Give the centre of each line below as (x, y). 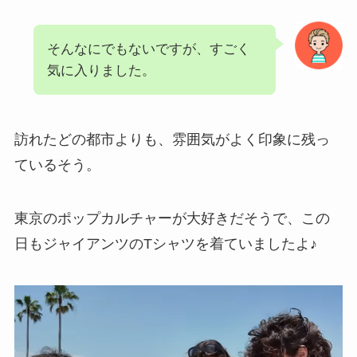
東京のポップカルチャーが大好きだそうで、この (172, 219)
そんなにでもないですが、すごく (148, 49)
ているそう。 (57, 165)
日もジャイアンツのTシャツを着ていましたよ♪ (165, 244)
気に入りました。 (101, 70)
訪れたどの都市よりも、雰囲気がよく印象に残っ (172, 139)
